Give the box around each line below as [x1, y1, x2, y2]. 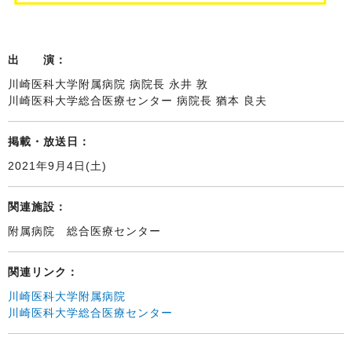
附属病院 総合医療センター [8, 224, 173, 237]
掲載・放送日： [8, 134, 90, 148]
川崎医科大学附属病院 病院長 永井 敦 [8, 77, 208, 90]
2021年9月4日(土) [8, 159, 107, 172]
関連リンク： [8, 265, 79, 278]
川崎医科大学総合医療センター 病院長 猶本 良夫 [8, 93, 267, 107]
